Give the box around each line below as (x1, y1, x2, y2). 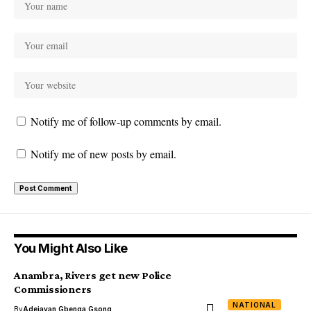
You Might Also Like (14, 240, 128, 255)
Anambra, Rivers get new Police (14, 269, 171, 281)
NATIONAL (233, 300, 277, 309)
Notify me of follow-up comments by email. (31, 113, 221, 128)
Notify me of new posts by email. (31, 146, 176, 161)
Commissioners (14, 283, 92, 295)
